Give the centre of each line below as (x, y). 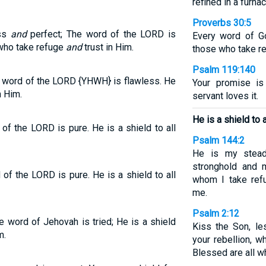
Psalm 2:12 (216, 213)
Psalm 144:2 (218, 140)
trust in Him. (107, 47)
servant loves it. (225, 96)
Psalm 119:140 (224, 70)
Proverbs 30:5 (221, 23)
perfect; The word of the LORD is (101, 34)
